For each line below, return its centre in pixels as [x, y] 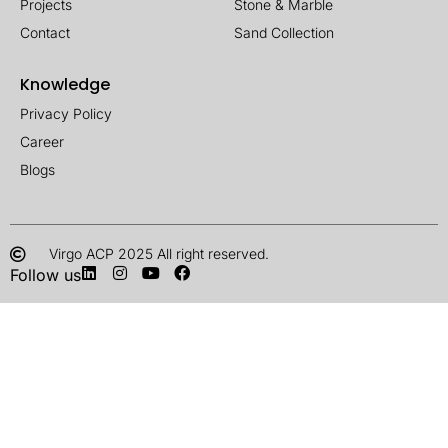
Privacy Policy [66, 114]
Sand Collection [284, 33]
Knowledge [65, 85]
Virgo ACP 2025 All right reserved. [159, 254]
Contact [45, 33]
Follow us [45, 275]
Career [42, 142]
